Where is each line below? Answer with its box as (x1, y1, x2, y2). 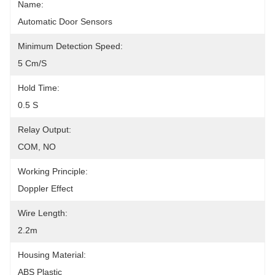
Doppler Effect (18, 184, 73, 193)
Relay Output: (18, 125, 71, 134)
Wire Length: (18, 208, 68, 218)
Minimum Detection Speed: (18, 41, 123, 51)
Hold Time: (18, 83, 60, 93)
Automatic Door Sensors (18, 17, 112, 26)
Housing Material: (18, 250, 86, 260)
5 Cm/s (18, 58, 47, 68)
